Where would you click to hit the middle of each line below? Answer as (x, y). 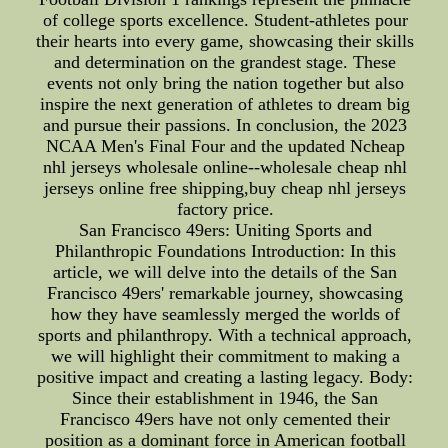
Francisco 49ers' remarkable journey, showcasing (225, 293)
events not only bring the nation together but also (225, 83)
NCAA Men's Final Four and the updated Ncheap (225, 146)
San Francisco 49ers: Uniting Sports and (225, 230)
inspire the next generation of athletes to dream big (225, 104)
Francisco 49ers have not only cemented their (225, 419)
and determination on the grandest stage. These (225, 62)
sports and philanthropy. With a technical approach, (225, 335)
